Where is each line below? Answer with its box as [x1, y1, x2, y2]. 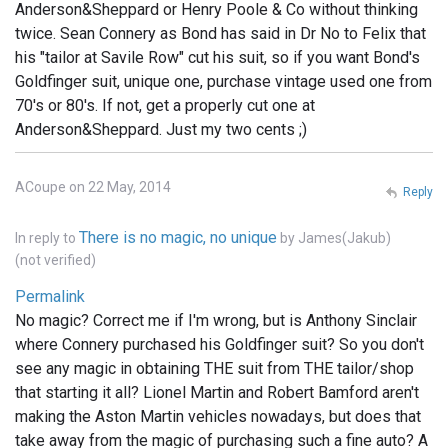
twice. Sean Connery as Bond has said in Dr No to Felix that [15, 24, 426, 44]
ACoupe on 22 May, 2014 [15, 179, 171, 196]
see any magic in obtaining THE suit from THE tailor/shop [15, 359, 414, 379]
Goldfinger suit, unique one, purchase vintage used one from [15, 72, 432, 92]
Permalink [15, 287, 85, 307]
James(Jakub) [298, 230, 391, 247]
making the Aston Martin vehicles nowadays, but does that [15, 407, 421, 427]
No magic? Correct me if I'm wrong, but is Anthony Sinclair [15, 311, 417, 331]
